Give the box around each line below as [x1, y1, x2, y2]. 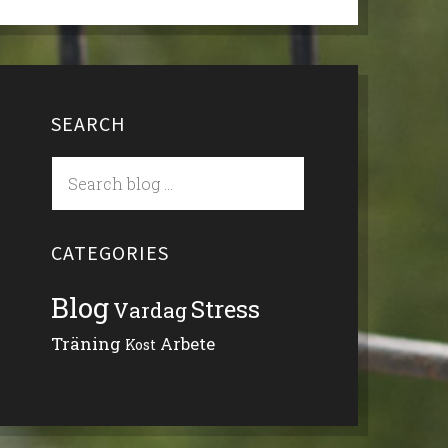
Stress [190, 293, 260, 325]
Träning [50, 332, 121, 356]
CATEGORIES [50, 240, 169, 266]
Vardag [112, 297, 187, 325]
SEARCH [50, 111, 126, 137]
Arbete [159, 333, 215, 355]
